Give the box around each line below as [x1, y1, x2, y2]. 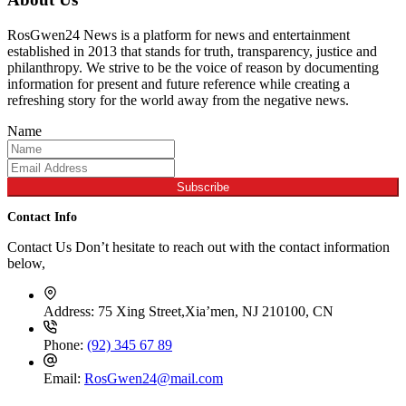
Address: [43, 304, 98, 320]
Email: [43, 371, 84, 387]
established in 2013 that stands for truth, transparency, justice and [7, 43, 377, 59]
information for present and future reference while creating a [7, 75, 350, 92]
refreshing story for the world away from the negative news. [7, 92, 349, 108]
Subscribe [177, 179, 229, 194]
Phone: [43, 337, 87, 353]
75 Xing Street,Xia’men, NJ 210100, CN [98, 304, 333, 320]
